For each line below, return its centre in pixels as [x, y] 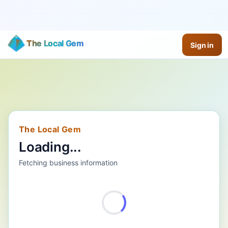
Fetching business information [68, 163]
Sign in [202, 45]
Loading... [50, 147]
